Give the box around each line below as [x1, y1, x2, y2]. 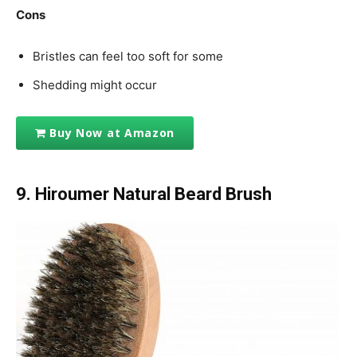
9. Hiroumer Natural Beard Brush [16, 183, 272, 204]
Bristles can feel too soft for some [33, 48, 223, 64]
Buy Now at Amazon [49, 125, 175, 141]
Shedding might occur [33, 76, 157, 92]
